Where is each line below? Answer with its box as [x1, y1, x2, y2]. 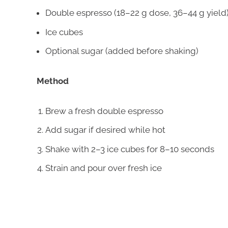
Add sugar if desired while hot [45, 125, 165, 135]
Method [37, 75, 69, 86]
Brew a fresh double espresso [45, 105, 163, 116]
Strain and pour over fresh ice [45, 163, 162, 174]
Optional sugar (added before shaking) [45, 46, 198, 56]
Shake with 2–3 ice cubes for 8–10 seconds [45, 144, 214, 154]
